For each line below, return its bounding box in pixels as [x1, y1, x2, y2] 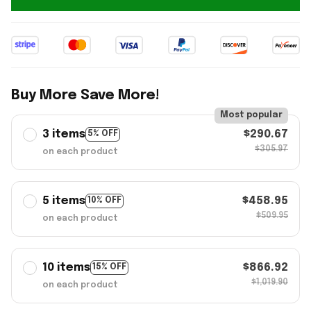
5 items [42, 194, 85, 207]
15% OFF [92, 263, 126, 272]
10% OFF [87, 196, 121, 205]
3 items [42, 128, 85, 140]
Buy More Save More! [11, 87, 160, 103]
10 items [42, 261, 90, 274]
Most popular [220, 110, 283, 119]
